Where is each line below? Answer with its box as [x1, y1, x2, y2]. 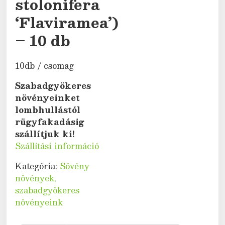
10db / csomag [15, 58, 74, 72]
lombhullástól [15, 102, 81, 117]
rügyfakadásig [15, 115, 85, 129]
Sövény [60, 159, 90, 173]
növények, [15, 171, 57, 185]
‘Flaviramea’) [15, 10, 119, 34]
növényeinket [15, 90, 80, 104]
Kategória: [15, 159, 60, 173]
